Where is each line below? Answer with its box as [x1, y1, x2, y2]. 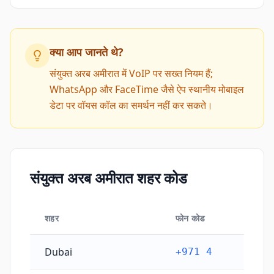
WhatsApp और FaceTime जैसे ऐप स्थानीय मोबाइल [50, 83, 244, 96]
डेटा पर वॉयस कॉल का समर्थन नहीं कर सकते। [50, 98, 213, 112]
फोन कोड [176, 212, 206, 224]
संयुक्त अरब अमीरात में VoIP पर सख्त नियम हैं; [50, 67, 213, 80]
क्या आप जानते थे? [50, 45, 124, 59]
